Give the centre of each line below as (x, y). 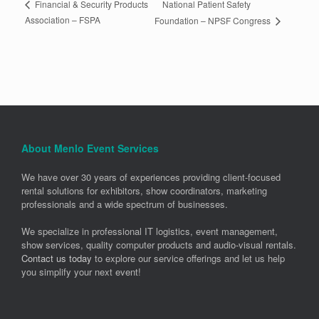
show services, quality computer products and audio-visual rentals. (159, 245)
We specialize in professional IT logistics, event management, (150, 231)
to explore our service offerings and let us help (188, 258)
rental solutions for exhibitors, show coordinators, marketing (144, 190)
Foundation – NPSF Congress (214, 20)
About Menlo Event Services (90, 148)
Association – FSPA (63, 19)
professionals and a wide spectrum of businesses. (125, 204)
